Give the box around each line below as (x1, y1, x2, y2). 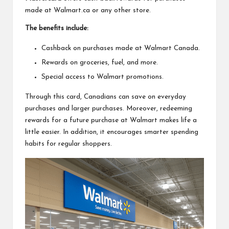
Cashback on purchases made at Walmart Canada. (41, 44, 200, 52)
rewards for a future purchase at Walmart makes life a (25, 117, 197, 124)
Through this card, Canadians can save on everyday (25, 93, 186, 100)
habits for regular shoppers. (25, 140, 112, 147)
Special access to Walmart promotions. (41, 73, 164, 80)
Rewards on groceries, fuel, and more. (41, 59, 158, 66)
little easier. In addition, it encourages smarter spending (25, 128, 198, 135)
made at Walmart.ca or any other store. (25, 7, 151, 14)
